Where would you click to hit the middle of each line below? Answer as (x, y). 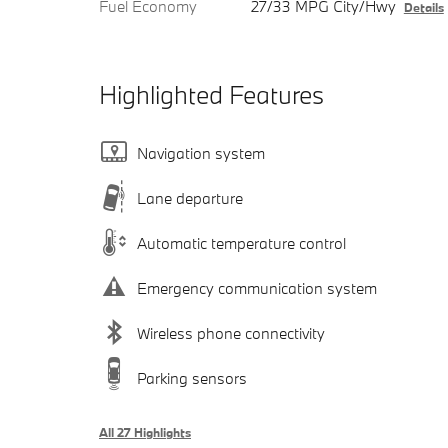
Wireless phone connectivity (231, 332)
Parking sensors (192, 377)
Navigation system (201, 152)
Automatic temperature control (241, 242)
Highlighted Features (211, 95)
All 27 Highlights (145, 432)
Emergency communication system (257, 287)
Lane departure (190, 197)
